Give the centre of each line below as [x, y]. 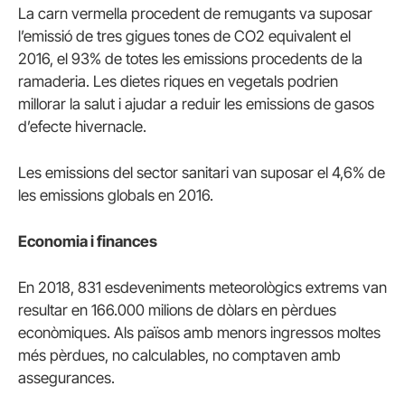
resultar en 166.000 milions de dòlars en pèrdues [177, 311]
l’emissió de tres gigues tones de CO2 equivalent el [184, 36]
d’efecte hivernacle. [82, 126]
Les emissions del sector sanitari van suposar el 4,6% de [202, 172]
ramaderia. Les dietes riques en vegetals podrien [178, 81]
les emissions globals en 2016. [116, 195]
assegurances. [66, 378]
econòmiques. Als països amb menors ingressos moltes [199, 333]
